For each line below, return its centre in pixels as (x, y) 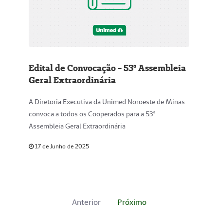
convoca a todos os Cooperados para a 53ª (92, 114)
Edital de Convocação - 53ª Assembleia (107, 68)
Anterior (86, 202)
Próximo (132, 202)
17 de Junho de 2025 (61, 146)
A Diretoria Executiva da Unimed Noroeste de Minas (107, 102)
